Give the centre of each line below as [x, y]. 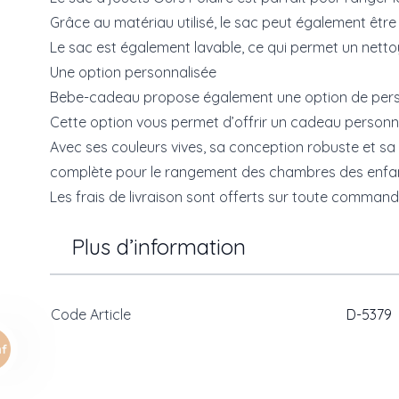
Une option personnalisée [135, 73]
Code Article [91, 315]
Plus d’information [159, 247]
